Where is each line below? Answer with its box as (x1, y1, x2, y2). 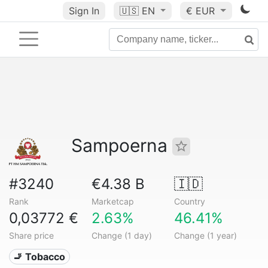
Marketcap (91, 196, 134, 206)
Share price (9, 230, 54, 240)
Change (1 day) (91, 230, 152, 240)
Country (173, 196, 205, 206)
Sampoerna (71, 135, 172, 156)
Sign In (68, 5, 99, 17)
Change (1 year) (173, 230, 237, 240)
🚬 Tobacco (13, 251, 66, 263)
